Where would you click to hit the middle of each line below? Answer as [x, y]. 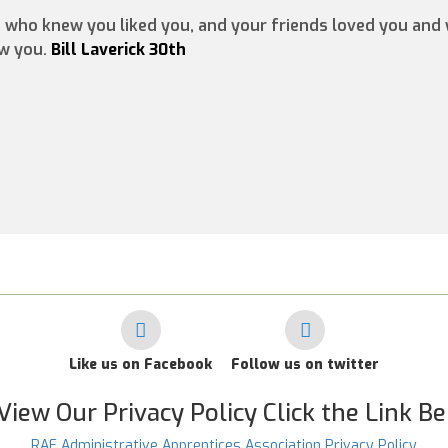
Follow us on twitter [305, 364]
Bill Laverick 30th [118, 49]
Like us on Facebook [140, 364]
